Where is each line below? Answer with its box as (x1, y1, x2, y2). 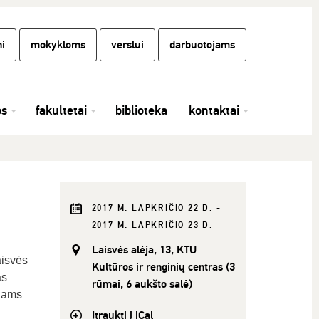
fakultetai (36, 103, 87, 118)
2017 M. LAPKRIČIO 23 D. (91, 220, 213, 231)
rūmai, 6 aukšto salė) (91, 277, 192, 291)
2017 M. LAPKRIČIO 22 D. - (91, 203, 221, 214)
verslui (111, 38, 144, 52)
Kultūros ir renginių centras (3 (91, 260, 235, 274)
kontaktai (189, 103, 239, 118)
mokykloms (31, 38, 85, 52)
